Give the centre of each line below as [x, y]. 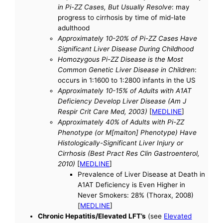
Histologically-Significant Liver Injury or [121, 143]
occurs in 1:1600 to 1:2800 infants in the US [127, 80]
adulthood [74, 28]
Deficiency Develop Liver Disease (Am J [122, 101]
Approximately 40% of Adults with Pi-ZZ [121, 122]
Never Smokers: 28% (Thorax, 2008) [136, 195]
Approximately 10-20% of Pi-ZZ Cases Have [128, 38]
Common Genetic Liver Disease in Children [126, 69]
